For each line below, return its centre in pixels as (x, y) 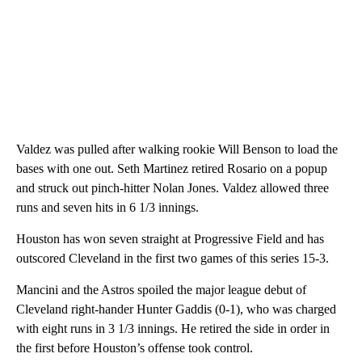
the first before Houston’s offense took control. (135, 348)
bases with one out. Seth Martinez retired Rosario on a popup (172, 169)
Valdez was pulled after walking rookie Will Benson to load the (177, 149)
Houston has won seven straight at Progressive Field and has (170, 239)
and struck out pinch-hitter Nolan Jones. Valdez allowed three (173, 188)
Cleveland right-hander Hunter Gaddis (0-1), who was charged (176, 309)
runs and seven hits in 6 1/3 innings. (107, 208)
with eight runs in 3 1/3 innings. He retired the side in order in (173, 329)
